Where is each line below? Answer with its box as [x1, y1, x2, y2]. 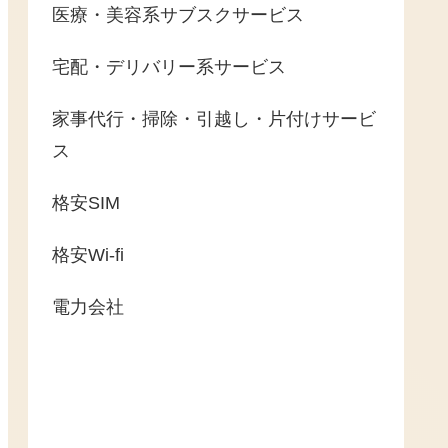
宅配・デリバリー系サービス [52, 57, 286, 78]
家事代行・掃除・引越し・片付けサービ [52, 109, 376, 130]
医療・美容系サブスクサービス [52, 5, 304, 26]
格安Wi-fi [52, 245, 124, 266]
